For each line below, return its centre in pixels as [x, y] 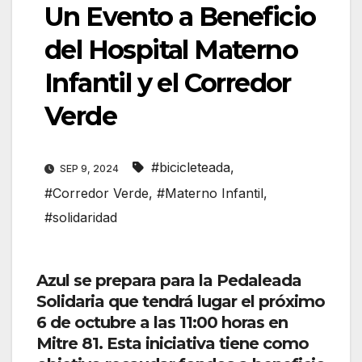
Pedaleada [259, 281]
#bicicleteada [191, 168]
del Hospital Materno [171, 50]
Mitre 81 [67, 344]
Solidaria [70, 302]
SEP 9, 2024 [89, 169]
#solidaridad [81, 218]
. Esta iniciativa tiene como [204, 344]
